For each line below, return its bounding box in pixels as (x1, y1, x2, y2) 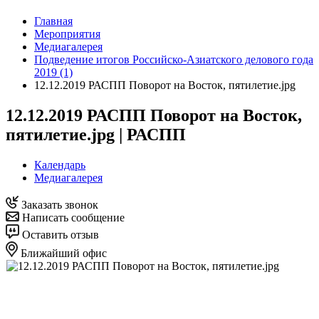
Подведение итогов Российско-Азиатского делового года (34, 53, 313, 66)
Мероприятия (34, 28, 100, 40)
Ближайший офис (18, 246, 107, 259)
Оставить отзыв (19, 228, 99, 241)
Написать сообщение (19, 211, 125, 224)
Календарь (34, 158, 85, 171)
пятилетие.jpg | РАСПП (6, 125, 186, 144)
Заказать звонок (19, 198, 98, 211)
